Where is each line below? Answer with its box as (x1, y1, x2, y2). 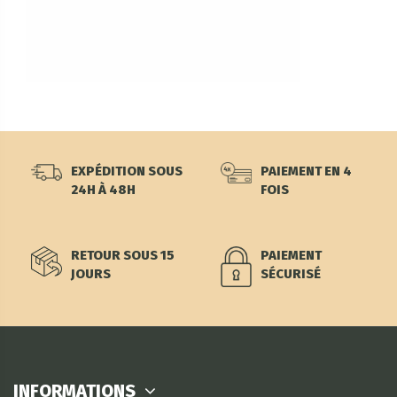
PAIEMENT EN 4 (261, 162, 352, 179)
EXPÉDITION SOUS (71, 162, 183, 179)
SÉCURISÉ (261, 265, 321, 282)
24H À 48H (71, 181, 136, 198)
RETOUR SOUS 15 (71, 246, 175, 263)
